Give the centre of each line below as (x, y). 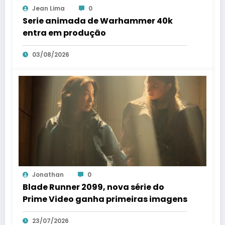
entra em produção (64, 33)
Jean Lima (48, 9)
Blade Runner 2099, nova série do (93, 187)
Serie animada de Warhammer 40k (98, 21)
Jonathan (48, 175)
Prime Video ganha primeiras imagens (105, 199)
